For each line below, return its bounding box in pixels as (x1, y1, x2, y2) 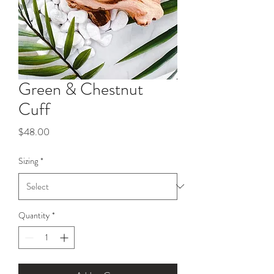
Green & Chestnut (18, 76, 143, 102)
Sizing (18, 154, 38, 167)
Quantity (18, 209, 50, 221)
